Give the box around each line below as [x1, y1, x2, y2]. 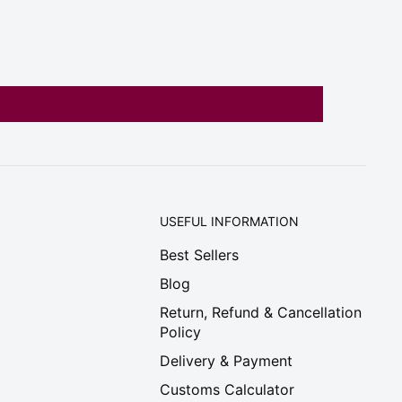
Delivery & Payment [160, 352, 293, 371]
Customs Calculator [160, 380, 294, 399]
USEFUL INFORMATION [160, 214, 299, 230]
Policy [160, 323, 201, 342]
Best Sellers [160, 246, 239, 265]
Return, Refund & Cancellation [160, 303, 362, 322]
